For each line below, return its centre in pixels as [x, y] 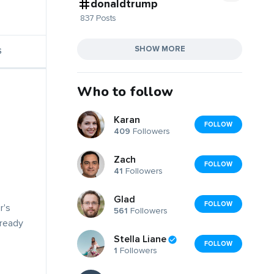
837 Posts [98, 18]
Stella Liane [140, 239]
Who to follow [125, 91]
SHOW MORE [160, 49]
